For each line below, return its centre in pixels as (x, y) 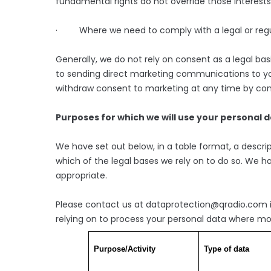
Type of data (226, 249)
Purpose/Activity (124, 249)
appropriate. (81, 175)
